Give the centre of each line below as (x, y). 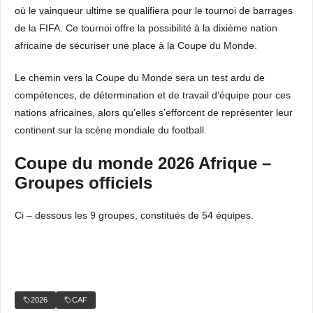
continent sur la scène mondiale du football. (111, 130)
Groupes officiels (83, 183)
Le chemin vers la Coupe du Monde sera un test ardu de (140, 78)
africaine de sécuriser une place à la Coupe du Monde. (136, 45)
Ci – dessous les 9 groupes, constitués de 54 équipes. (134, 215)
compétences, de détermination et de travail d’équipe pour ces (153, 95)
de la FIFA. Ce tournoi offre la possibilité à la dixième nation (146, 28)
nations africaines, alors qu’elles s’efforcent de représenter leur (154, 112)
